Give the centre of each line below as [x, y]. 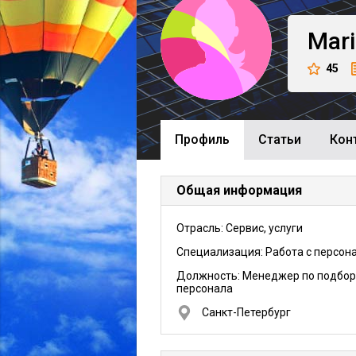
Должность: [209, 276]
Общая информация [239, 190]
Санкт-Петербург [246, 312]
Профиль [202, 139]
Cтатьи [280, 139]
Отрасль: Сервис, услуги [240, 228]
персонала [205, 288]
